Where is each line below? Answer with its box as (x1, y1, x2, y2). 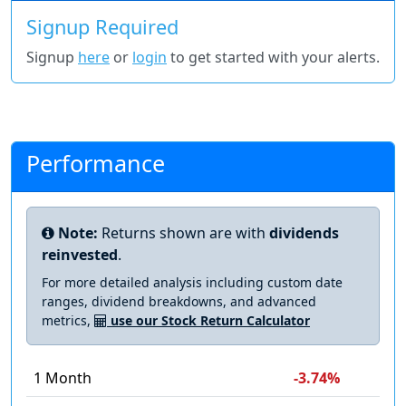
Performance (26, 148, 165, 179)
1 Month (34, 368, 92, 389)
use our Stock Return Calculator (107, 312, 310, 330)
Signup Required (26, 14, 179, 41)
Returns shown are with (98, 223, 269, 244)
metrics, (42, 312, 94, 330)
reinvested (42, 245, 118, 266)
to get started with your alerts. (167, 47, 380, 68)
